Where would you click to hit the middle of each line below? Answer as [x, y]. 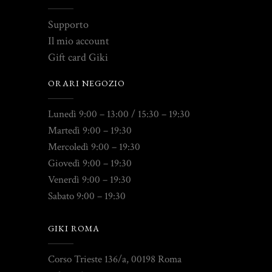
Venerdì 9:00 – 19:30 [90, 180]
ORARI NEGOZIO [87, 83]
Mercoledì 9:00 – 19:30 [94, 147]
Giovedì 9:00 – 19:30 [90, 164]
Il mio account [79, 41]
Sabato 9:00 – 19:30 [87, 196]
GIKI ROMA [74, 229]
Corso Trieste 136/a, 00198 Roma [115, 260]
